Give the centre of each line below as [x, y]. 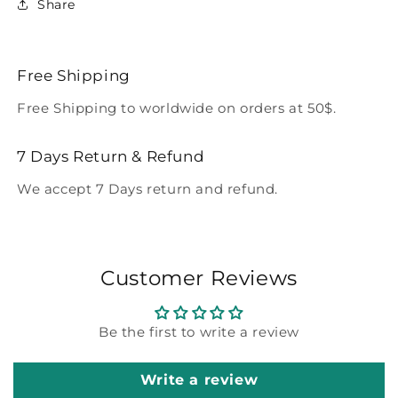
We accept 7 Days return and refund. [147, 188]
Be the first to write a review [199, 331]
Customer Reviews [199, 278]
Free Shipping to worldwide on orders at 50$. [177, 107]
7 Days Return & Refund [111, 156]
